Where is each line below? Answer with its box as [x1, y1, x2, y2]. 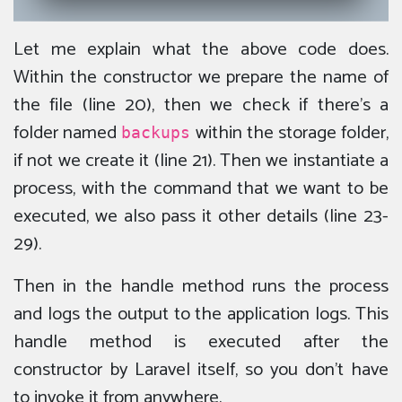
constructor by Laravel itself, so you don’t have [13, 354, 389, 386]
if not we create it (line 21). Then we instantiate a [13, 145, 389, 177]
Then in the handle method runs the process [13, 271, 389, 302]
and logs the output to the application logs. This [13, 299, 389, 330]
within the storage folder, [190, 118, 389, 149]
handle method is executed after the [13, 327, 389, 358]
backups [121, 123, 191, 143]
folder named [13, 118, 122, 149]
